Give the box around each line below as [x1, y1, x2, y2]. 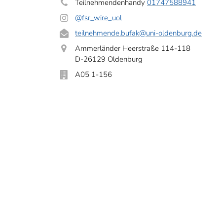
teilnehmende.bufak [75, 28, 139, 38]
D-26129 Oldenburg [75, 54, 143, 64]
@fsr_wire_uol [75, 13, 122, 23]
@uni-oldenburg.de [139, 28, 202, 38]
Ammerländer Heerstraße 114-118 [75, 43, 190, 53]
